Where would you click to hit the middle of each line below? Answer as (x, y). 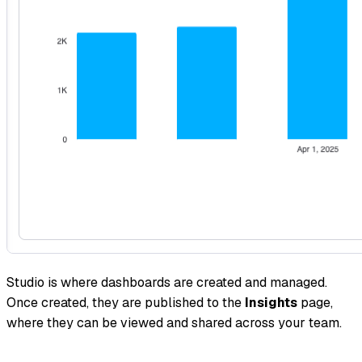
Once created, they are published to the (126, 302)
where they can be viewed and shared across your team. (174, 322)
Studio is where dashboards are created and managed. (167, 282)
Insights (271, 302)
